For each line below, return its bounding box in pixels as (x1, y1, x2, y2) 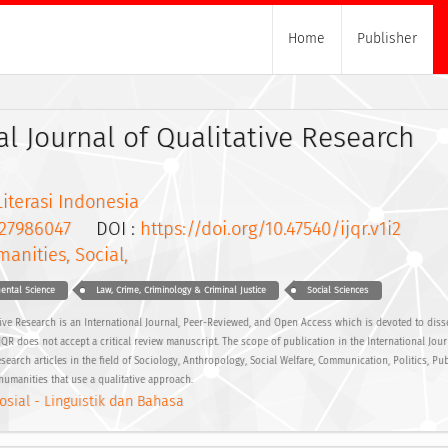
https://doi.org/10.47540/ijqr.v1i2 (139, 217, 401, 240)
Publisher (357, 30, 417, 48)
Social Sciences (307, 284, 369, 295)
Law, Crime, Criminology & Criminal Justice (95, 284, 266, 295)
